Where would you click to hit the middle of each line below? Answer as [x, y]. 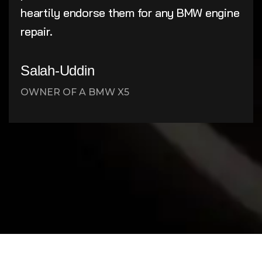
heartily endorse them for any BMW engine [130, 13]
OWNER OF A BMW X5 [75, 92]
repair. [37, 31]
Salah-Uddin [58, 70]
